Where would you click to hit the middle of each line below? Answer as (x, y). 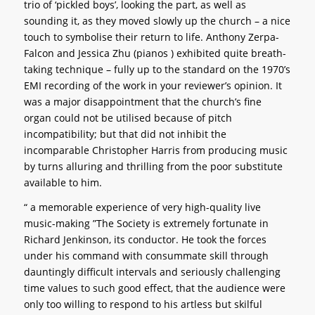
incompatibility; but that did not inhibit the (125, 134)
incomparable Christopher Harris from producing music (155, 150)
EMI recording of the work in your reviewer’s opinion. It (153, 85)
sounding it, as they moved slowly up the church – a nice (157, 20)
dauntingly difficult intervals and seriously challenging (152, 271)
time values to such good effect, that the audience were (154, 288)
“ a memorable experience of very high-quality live (142, 207)
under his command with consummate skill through (146, 255)
